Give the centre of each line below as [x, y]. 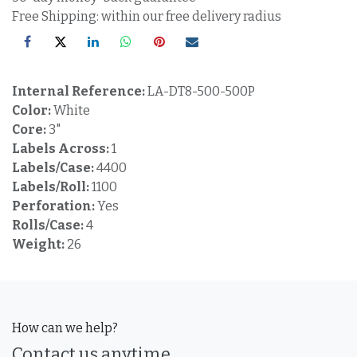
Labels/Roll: [52, 187]
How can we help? [65, 328]
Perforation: [55, 206]
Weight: [39, 245]
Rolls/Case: [49, 226]
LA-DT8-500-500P [201, 92]
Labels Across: [62, 149]
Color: [33, 111]
